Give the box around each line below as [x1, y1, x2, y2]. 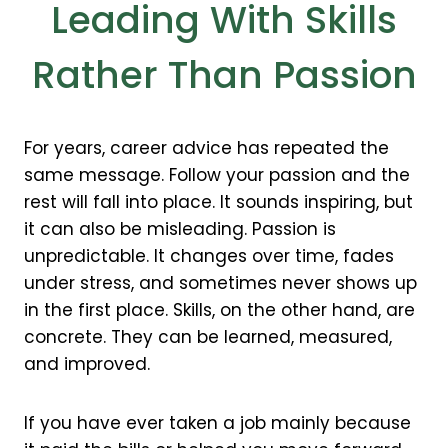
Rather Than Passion [31, 48, 417, 101]
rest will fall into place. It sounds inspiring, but [24, 189, 414, 214]
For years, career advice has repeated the [24, 135, 390, 160]
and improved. [24, 351, 151, 376]
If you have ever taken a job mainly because [24, 410, 412, 435]
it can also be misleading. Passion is [24, 216, 337, 241]
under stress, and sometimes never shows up [24, 270, 418, 295]
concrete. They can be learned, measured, [24, 324, 393, 349]
